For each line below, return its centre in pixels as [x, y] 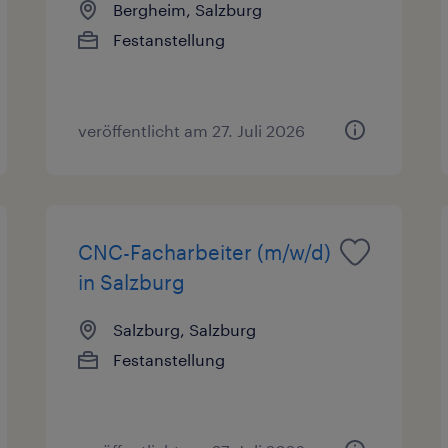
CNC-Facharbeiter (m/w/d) [205, 251]
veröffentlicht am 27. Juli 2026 [192, 130]
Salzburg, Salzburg [185, 329]
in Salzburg [132, 281]
